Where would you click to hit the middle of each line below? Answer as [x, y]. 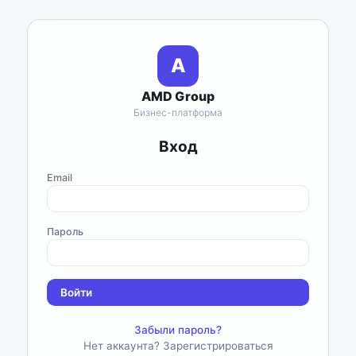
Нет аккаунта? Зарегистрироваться [178, 346]
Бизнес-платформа [178, 112]
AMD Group [178, 96]
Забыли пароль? [178, 330]
